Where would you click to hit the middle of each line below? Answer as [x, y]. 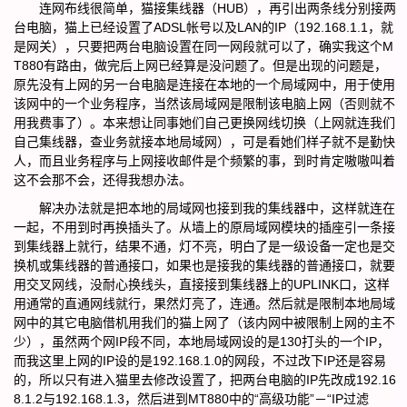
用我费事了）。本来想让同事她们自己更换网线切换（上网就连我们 [204, 123]
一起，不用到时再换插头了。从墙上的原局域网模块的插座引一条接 [204, 227]
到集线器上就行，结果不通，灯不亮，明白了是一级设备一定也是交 [204, 246]
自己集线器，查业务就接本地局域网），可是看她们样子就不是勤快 [204, 142]
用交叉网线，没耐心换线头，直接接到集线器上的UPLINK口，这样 [202, 284]
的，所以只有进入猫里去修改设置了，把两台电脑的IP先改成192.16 [205, 380]
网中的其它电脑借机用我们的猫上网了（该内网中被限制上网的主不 [204, 323]
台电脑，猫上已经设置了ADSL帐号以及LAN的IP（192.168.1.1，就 [203, 27]
